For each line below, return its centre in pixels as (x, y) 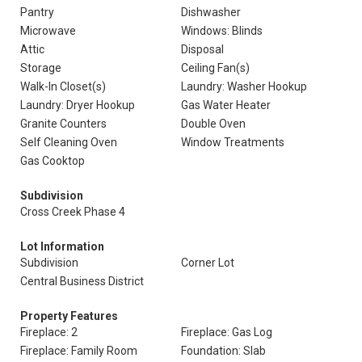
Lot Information (62, 246)
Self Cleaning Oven (69, 142)
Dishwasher (211, 12)
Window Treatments (233, 142)
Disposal (202, 49)
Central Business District (82, 281)
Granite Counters (63, 124)
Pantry (37, 12)
